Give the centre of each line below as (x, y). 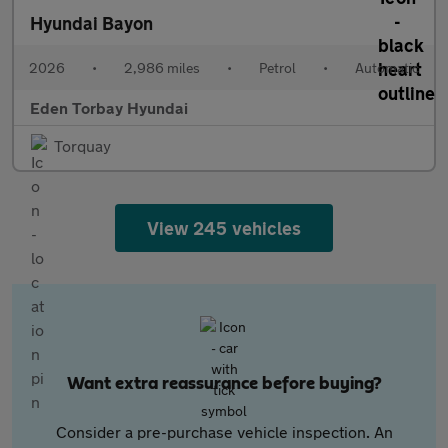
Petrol (277, 67)
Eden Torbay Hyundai (109, 107)
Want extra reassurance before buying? (224, 384)
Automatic (387, 67)
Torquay (82, 145)
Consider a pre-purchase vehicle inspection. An (224, 431)
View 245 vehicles (224, 228)
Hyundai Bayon (91, 23)
